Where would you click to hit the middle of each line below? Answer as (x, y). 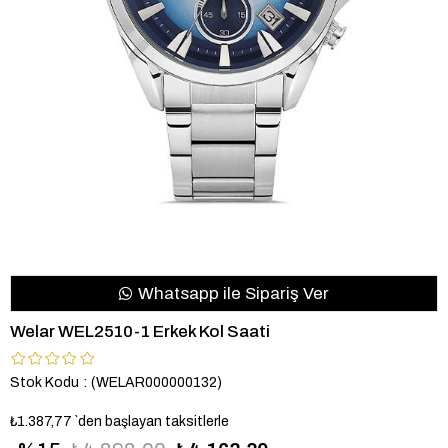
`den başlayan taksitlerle (152, 421)
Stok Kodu (44, 382)
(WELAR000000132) (156, 382)
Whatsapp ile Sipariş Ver (231, 293)
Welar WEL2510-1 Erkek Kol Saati (140, 331)
